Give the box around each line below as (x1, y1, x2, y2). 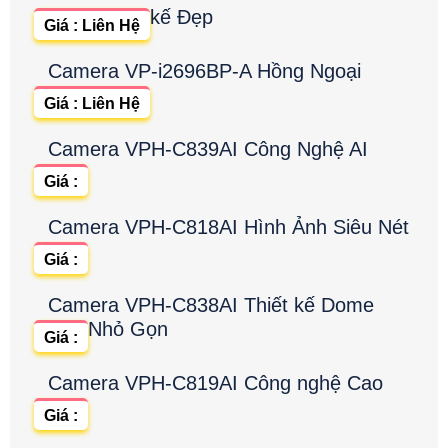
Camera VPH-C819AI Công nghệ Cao (48, 372, 383, 395)
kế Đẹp (150, 6, 213, 29)
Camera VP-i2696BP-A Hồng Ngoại (48, 60, 361, 83)
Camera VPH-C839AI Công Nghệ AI (48, 138, 368, 161)
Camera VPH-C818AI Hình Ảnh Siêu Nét (48, 216, 409, 239)
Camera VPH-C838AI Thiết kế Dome (48, 294, 374, 317)
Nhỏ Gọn (88, 318, 168, 341)
